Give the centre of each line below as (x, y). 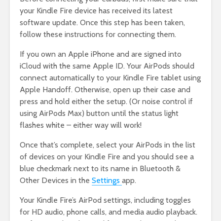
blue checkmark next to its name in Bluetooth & (100, 169)
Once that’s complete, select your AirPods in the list (108, 145)
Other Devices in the (56, 181)
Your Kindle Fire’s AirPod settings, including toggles (105, 200)
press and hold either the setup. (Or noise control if (106, 102)
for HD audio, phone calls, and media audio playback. (109, 212)
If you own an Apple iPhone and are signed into (101, 54)
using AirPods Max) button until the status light (99, 113)
